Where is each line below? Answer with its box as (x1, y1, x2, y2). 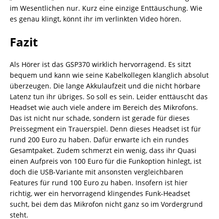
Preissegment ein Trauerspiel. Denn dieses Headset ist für (10, 124, 201, 133)
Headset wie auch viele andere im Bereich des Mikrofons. (10, 102, 198, 112)
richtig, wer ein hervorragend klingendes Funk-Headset (10, 188, 190, 198)
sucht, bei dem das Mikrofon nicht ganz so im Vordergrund (10, 199, 203, 209)
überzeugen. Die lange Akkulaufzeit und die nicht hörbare (10, 81, 200, 90)
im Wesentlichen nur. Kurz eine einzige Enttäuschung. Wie (10, 3, 202, 13)
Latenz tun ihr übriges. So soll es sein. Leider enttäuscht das (10, 91, 208, 101)
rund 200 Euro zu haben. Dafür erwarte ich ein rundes (10, 134, 189, 144)
